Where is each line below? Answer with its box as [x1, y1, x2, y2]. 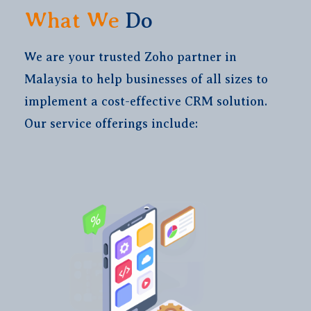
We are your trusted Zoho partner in [24, 49, 237, 64]
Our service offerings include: [24, 116, 198, 131]
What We [24, 7, 125, 33]
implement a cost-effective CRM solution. [24, 94, 267, 108]
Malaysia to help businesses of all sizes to [24, 72, 268, 86]
